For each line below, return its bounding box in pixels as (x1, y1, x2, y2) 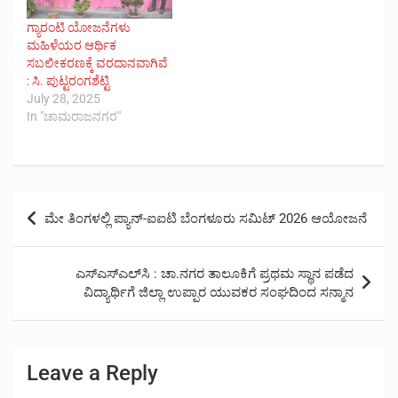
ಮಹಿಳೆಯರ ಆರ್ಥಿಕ (27, 38, 116, 53)
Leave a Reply (27, 361, 158, 386)
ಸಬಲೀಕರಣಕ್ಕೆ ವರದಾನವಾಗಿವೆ (27, 56, 168, 71)
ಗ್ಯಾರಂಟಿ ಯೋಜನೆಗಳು (27, 20, 131, 36)
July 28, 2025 (27, 92, 100, 107)
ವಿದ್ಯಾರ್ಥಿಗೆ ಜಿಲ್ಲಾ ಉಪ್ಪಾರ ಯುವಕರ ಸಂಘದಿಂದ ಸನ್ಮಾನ (84, 284, 354, 301)
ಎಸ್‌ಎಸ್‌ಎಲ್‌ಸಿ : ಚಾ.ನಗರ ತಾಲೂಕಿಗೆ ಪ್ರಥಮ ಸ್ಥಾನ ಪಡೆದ (76, 266, 354, 283)
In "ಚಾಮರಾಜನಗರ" (27, 109, 121, 124)
